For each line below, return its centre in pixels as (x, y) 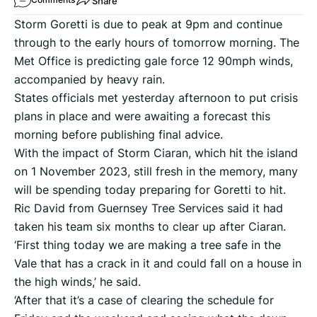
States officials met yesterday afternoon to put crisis (156, 98)
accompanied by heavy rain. (90, 80)
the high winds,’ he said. (77, 282)
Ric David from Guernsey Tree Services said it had (149, 208)
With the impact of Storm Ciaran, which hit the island (156, 153)
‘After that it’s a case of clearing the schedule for (144, 300)
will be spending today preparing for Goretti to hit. (150, 190)
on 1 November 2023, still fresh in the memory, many (156, 172)
